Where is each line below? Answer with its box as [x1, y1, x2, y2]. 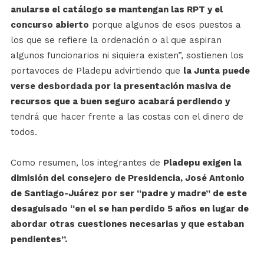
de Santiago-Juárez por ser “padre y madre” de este [10, 188, 247, 199]
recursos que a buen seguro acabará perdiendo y [10, 96, 230, 107]
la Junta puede [183, 65, 250, 76]
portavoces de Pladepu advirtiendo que [10, 65, 183, 76]
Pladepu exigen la [163, 157, 242, 168]
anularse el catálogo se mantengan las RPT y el [10, 4, 223, 15]
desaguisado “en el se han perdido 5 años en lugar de [10, 203, 249, 214]
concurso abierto [10, 19, 89, 30]
